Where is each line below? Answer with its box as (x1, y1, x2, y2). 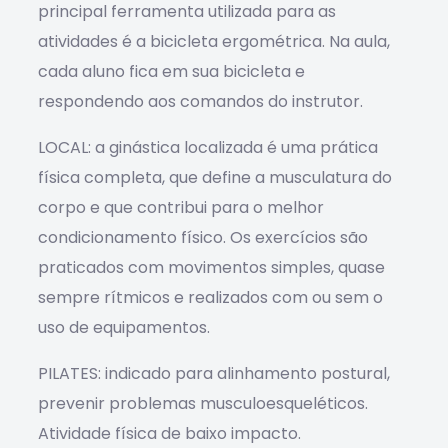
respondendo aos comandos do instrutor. (37, 90, 363, 113)
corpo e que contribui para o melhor (37, 196, 324, 219)
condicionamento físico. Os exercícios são (37, 226, 368, 249)
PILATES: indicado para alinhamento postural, (37, 362, 390, 385)
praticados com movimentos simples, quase (37, 256, 385, 279)
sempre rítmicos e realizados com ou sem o (37, 286, 383, 309)
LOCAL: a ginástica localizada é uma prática (37, 136, 378, 159)
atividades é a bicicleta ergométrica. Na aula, (37, 30, 390, 53)
